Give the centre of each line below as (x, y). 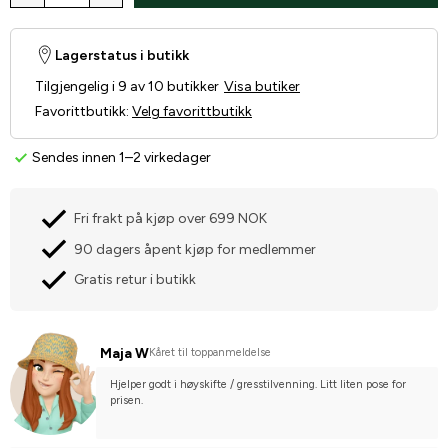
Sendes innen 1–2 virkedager (121, 157)
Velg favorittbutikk (192, 111)
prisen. (126, 400)
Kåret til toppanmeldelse (210, 353)
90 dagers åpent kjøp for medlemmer (195, 249)
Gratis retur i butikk (135, 280)
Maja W (124, 353)
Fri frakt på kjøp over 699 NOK (170, 219)
